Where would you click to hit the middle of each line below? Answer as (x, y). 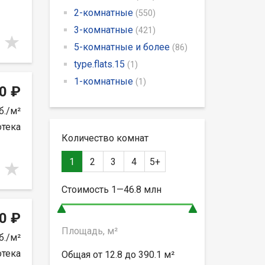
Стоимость (86, 189)
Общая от (83, 254)
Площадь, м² (89, 231)
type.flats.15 (100, 64)
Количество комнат (105, 138)
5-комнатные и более (123, 47)
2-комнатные (104, 12)
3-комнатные (104, 30)
